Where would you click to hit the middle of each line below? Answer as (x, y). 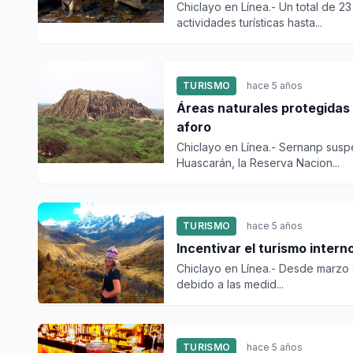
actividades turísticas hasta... (249, 22)
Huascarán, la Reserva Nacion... (258, 163)
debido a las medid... (230, 284)
